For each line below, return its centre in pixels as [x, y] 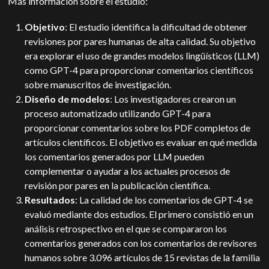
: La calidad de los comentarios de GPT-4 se [164, 200]
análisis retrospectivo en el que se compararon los [126, 228]
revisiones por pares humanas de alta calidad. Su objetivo [141, 41]
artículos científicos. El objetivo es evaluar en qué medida [141, 142]
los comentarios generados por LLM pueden [115, 156]
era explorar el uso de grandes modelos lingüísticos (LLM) [142, 56]
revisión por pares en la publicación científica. [118, 185]
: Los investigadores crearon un [173, 99]
